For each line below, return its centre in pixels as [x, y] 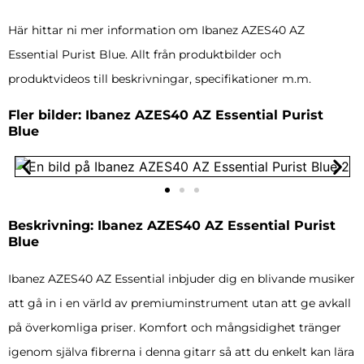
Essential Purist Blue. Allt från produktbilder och [145, 55]
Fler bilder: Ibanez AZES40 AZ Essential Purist [166, 115]
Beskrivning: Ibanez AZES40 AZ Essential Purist [172, 226]
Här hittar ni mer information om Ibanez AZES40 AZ [156, 30]
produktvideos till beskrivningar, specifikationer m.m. [160, 79]
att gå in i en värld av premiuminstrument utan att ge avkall [180, 303]
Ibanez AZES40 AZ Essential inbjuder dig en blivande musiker [182, 279]
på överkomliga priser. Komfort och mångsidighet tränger [175, 328]
